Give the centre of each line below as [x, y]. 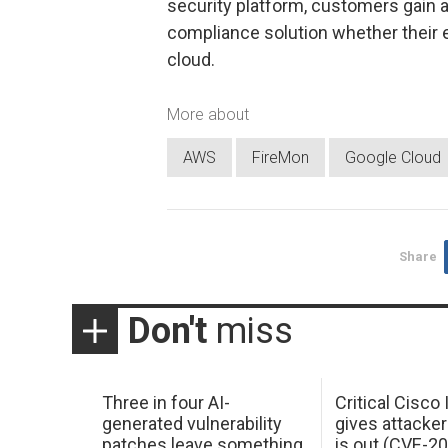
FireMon [280, 158]
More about [208, 114]
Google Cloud [393, 158]
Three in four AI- [165, 402]
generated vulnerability [191, 423]
